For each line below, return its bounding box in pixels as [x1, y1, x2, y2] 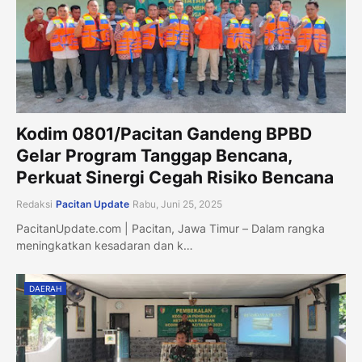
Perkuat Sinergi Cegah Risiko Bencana [16, 167, 334, 187]
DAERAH [29, 284, 61, 293]
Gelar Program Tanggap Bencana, [16, 145, 292, 166]
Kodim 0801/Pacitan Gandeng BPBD [16, 124, 312, 144]
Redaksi [16, 198, 53, 210]
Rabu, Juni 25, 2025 [133, 198, 222, 210]
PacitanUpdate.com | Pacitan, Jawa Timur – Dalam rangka [16, 221, 325, 235]
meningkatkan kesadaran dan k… [16, 238, 193, 252]
